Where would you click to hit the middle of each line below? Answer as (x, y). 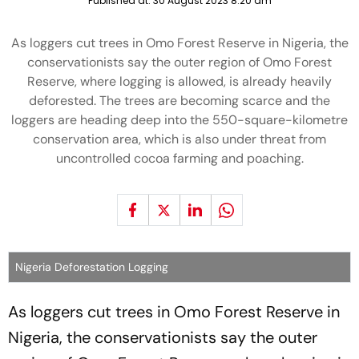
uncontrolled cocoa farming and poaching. (179, 158)
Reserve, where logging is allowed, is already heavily (179, 81)
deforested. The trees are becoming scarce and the (179, 101)
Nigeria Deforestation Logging (92, 267)
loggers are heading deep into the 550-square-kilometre (179, 120)
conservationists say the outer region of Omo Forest (179, 62)
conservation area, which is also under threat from (179, 139)
